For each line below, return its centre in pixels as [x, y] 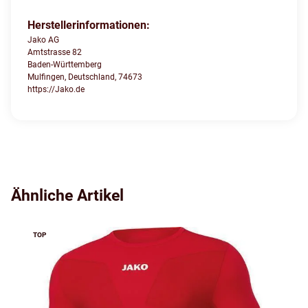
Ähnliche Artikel [67, 196]
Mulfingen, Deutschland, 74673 [85, 77]
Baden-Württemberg [65, 65]
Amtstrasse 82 [55, 53]
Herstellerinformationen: [89, 25]
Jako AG [43, 40]
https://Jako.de [56, 90]
